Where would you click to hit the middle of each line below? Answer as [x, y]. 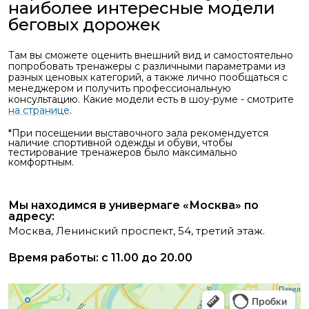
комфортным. [41, 162]
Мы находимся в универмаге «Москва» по [133, 206]
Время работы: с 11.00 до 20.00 [100, 258]
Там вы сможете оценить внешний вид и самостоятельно [151, 56]
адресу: [31, 217]
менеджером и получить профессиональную [120, 89]
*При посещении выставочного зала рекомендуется [138, 133]
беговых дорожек [84, 25]
